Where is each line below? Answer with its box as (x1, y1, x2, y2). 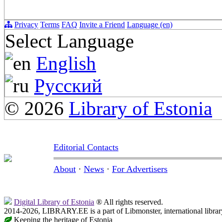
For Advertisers (112, 164, 167, 174)
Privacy (14, 20, 38, 29)
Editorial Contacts (54, 142, 118, 153)
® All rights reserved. (94, 198, 163, 207)
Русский (34, 75, 102, 97)
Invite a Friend (79, 20, 125, 29)
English (36, 53, 96, 74)
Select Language (5, 30, 134, 52)
